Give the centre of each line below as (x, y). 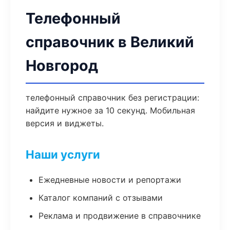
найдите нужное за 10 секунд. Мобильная (110, 110)
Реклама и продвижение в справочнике (120, 216)
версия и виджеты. (65, 123)
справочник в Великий (110, 42)
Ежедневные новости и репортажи (110, 180)
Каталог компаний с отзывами (101, 198)
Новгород (62, 65)
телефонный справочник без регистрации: (112, 98)
